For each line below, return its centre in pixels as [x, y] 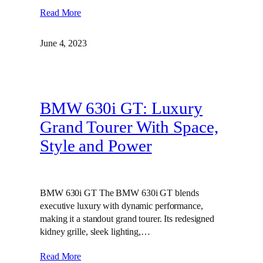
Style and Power [96, 146]
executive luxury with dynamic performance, [122, 206]
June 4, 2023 [63, 43]
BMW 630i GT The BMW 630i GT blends [119, 193]
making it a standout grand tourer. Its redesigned [127, 219]
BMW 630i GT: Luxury [122, 108]
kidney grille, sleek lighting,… [95, 232]
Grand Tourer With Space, [129, 127]
